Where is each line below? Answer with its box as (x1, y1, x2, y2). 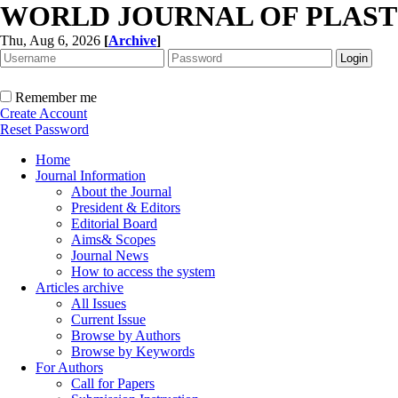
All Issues (71, 296, 126, 311)
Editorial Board (71, 216, 157, 231)
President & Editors (71, 200, 180, 215)
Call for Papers (71, 376, 155, 391)
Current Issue (71, 312, 146, 327)
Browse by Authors (71, 328, 180, 343)
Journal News (71, 248, 148, 263)
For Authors (36, 360, 103, 375)
